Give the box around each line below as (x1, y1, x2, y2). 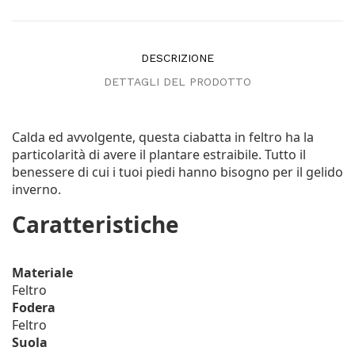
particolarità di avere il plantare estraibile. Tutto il (12, 145, 306, 163)
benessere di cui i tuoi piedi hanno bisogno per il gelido (12, 162, 343, 181)
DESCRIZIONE (141, 51, 214, 64)
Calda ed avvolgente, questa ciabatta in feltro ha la (12, 128, 314, 146)
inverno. (12, 180, 67, 198)
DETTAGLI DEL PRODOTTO (104, 74, 251, 88)
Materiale (12, 263, 73, 281)
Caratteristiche (12, 208, 179, 239)
